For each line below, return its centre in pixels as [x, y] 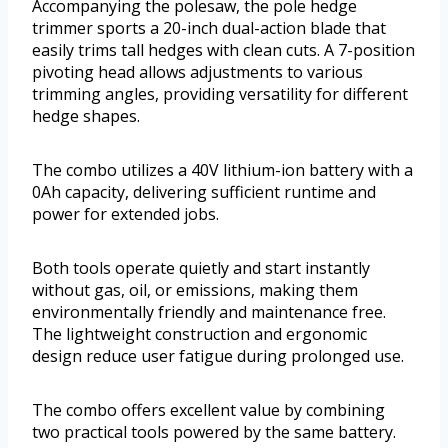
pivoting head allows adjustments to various [197, 72]
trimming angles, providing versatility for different [220, 94]
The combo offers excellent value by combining [208, 410]
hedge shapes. [86, 116]
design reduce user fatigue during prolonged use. [218, 356]
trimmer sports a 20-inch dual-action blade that [209, 28]
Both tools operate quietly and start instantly [201, 268]
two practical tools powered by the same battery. [214, 432]
